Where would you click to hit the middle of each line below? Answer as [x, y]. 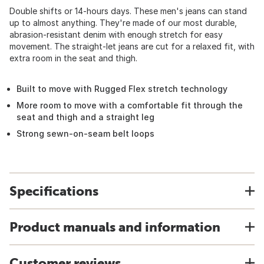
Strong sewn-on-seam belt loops [85, 133]
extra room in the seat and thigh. [73, 58]
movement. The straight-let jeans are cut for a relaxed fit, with [132, 46]
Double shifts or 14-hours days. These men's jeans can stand [128, 11]
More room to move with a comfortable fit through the [130, 105]
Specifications [54, 191]
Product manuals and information [115, 227]
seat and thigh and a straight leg [85, 117]
